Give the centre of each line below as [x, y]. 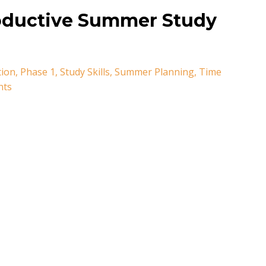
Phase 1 [38, 72]
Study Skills [85, 72]
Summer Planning [154, 72]
